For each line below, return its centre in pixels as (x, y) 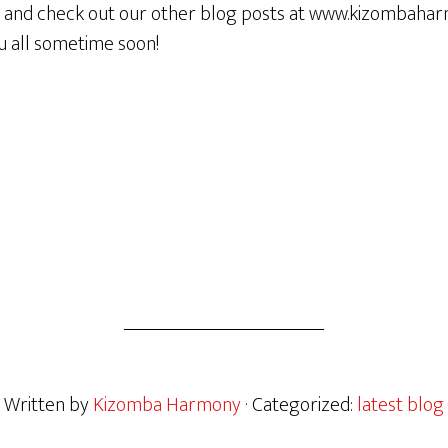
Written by (48, 405)
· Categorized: (301, 405)
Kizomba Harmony (167, 405)
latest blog (400, 405)
